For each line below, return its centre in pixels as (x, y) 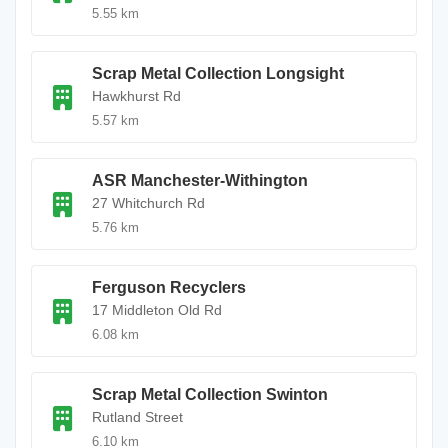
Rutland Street (137, 417)
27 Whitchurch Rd (148, 203)
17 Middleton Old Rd (157, 310)
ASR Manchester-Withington (200, 180)
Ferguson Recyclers (169, 287)
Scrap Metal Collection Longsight (218, 73)
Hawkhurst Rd (136, 96)
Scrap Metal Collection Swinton (210, 394)
